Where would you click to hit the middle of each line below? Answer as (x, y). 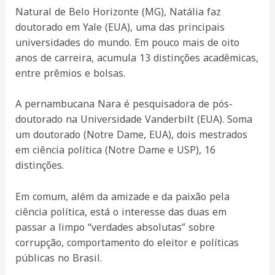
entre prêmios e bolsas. (70, 73)
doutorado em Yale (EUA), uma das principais (120, 27)
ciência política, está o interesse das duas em (121, 212)
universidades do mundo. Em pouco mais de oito (127, 42)
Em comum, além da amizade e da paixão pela (122, 196)
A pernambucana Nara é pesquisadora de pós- (124, 104)
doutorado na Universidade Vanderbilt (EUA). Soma (134, 120)
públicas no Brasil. (58, 258)
